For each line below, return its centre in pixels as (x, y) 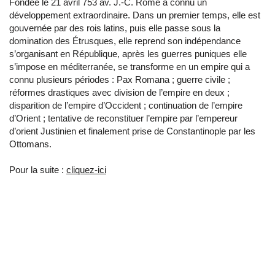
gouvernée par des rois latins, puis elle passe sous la (115, 28)
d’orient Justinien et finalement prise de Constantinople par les (132, 131)
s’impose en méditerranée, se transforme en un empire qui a (130, 67)
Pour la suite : (38, 170)
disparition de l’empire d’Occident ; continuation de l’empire (126, 105)
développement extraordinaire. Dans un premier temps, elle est (135, 15)
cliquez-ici (86, 170)
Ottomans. (30, 144)
